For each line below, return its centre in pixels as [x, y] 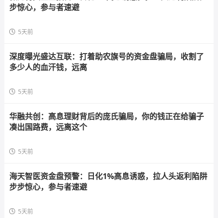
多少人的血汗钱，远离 [48, 67]
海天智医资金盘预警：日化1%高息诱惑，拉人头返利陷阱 [108, 176]
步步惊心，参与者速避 [48, 187]
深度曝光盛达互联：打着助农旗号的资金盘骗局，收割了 [106, 56]
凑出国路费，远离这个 [48, 127]
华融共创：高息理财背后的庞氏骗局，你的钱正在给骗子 [106, 116]
